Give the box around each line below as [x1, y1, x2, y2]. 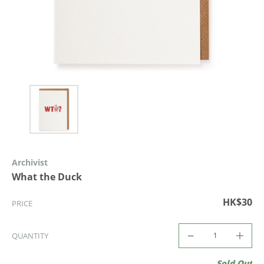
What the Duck [12, 170, 82, 183]
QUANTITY [12, 230, 48, 241]
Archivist [12, 156, 48, 168]
